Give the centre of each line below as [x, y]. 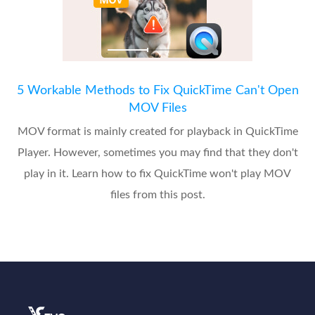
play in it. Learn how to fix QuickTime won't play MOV [157, 174]
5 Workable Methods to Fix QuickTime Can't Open [157, 91]
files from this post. [157, 195]
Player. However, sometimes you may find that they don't [157, 153]
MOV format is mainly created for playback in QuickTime [157, 132]
